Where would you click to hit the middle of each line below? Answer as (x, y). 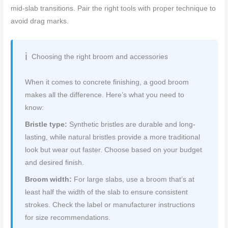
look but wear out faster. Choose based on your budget (114, 150)
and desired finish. (55, 162)
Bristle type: (46, 124)
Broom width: (49, 179)
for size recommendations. (68, 217)
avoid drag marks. (40, 21)
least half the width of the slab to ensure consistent (107, 192)
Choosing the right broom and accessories (100, 56)
